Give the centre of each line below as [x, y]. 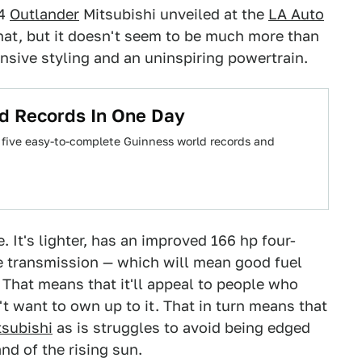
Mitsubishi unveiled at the [174, 14]
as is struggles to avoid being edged [181, 328]
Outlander [44, 14]
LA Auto [296, 14]
